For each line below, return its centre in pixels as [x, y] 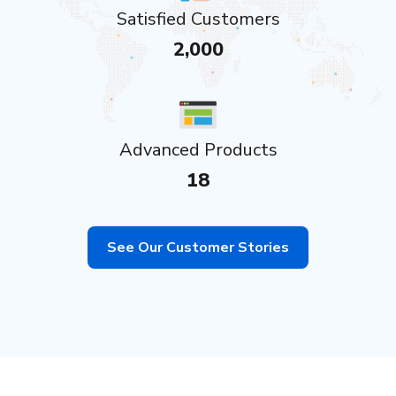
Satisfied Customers [198, 19]
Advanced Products [198, 150]
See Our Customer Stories [198, 248]
